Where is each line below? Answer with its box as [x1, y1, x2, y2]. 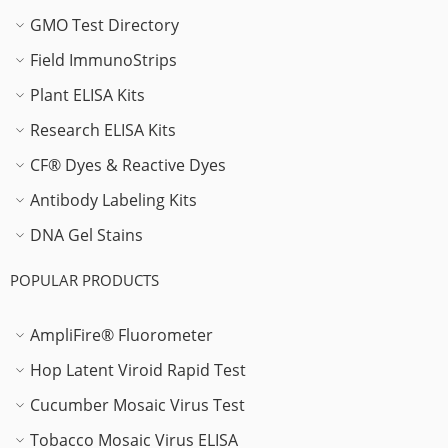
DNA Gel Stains [30, 223, 143, 246]
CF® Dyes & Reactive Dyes [30, 153, 226, 176]
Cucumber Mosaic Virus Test [30, 393, 245, 416]
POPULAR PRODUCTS [10, 269, 159, 290]
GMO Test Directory [30, 13, 179, 36]
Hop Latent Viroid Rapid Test [30, 358, 246, 381]
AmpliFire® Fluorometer [30, 323, 213, 346]
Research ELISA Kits [30, 118, 176, 141]
